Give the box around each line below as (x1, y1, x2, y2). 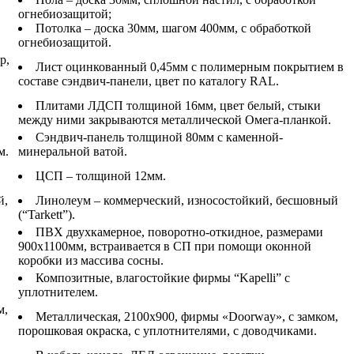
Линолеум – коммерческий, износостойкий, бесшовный (36, 193, 338, 207)
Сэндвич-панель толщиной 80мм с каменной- (36, 130, 283, 144)
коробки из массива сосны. (18, 253, 164, 267)
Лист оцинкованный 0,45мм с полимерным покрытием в (36, 59, 344, 73)
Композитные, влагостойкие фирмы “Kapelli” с (36, 270, 290, 284)
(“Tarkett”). (18, 207, 75, 221)
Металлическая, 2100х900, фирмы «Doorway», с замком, (36, 309, 338, 323)
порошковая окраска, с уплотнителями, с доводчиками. (18, 323, 317, 337)
